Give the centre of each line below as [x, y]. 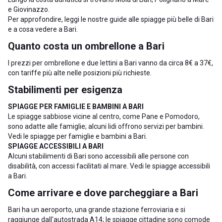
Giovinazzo [31, 9]
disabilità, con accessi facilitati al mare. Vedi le [80, 166]
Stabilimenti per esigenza [65, 90]
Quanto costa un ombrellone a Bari [86, 46]
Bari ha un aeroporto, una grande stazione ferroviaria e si [97, 210]
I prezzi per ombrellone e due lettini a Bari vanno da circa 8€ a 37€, [111, 63]
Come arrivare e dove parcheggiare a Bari [103, 193]
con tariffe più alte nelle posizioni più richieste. [80, 73]
